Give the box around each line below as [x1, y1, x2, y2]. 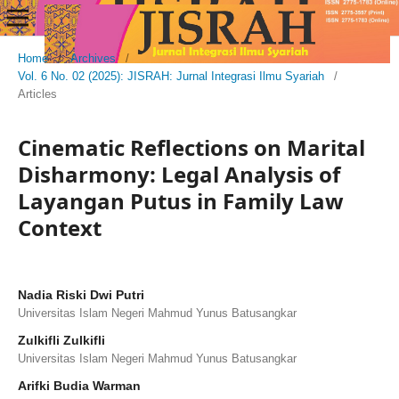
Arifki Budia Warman [18, 379, 141, 393]
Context [18, 213, 102, 242]
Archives [70, 52, 116, 65]
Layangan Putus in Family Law [18, 186, 344, 216]
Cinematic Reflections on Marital [18, 133, 365, 162]
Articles [18, 87, 57, 101]
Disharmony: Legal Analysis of [18, 159, 340, 189]
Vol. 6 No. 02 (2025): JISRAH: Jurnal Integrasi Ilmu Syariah [18, 69, 324, 83]
